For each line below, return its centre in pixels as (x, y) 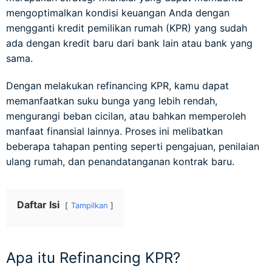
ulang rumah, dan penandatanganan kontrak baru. (120, 161)
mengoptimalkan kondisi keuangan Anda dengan (118, 13)
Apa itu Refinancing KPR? (93, 258)
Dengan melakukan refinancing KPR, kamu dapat (117, 86)
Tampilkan (89, 206)
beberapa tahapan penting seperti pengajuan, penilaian (133, 146)
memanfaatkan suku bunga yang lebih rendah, (112, 101)
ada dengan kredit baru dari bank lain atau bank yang (129, 43)
